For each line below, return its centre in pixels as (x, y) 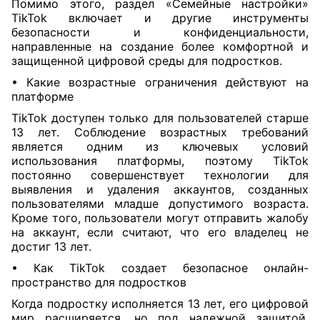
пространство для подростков (99, 282)
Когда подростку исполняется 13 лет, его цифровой (160, 304)
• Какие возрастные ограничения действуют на (160, 82)
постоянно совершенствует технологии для (160, 175)
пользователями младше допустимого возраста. (160, 204)
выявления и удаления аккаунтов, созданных (160, 189)
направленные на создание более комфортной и (160, 46)
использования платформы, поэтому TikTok (160, 161)
